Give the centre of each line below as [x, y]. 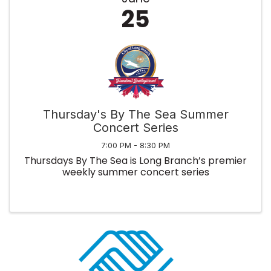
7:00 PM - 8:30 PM [135, 146]
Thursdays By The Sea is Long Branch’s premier [135, 161]
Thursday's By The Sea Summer [135, 115]
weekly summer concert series [135, 172]
